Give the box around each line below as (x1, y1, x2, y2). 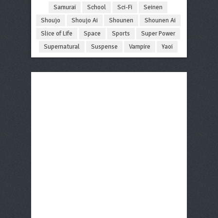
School (87, 3, 107, 12)
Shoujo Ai (71, 17, 98, 25)
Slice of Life (41, 30, 73, 38)
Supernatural (43, 43, 80, 51)
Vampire (128, 43, 150, 51)
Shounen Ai (144, 17, 176, 25)
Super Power (141, 30, 176, 38)
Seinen (144, 3, 163, 12)
